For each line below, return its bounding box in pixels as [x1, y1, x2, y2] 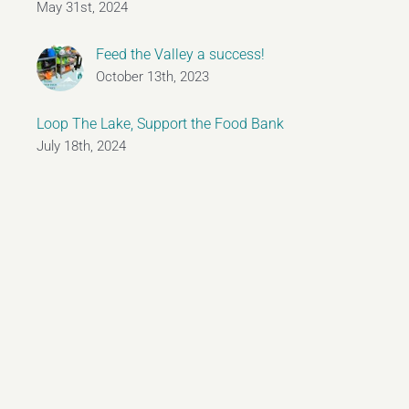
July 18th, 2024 [37, 138, 126, 154]
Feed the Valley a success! [96, 46, 265, 63]
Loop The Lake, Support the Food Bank [37, 115, 284, 132]
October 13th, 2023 [96, 68, 209, 85]
